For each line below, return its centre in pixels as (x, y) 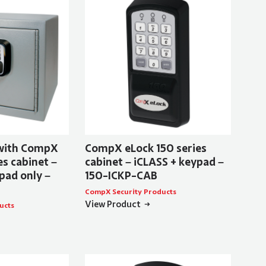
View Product (113, 204)
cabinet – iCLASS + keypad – (154, 162)
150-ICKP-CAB (121, 175)
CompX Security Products (130, 191)
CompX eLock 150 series (145, 148)
